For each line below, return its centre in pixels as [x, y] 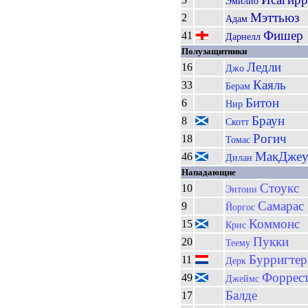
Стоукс [279, 188]
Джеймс [244, 278]
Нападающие [209, 172]
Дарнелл [244, 36]
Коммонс [274, 224]
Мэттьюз [275, 18]
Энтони [243, 189]
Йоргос [242, 207]
